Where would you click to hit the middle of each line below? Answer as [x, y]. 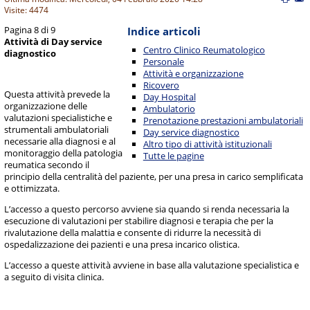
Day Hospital [169, 97]
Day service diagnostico [191, 132]
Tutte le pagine [173, 155]
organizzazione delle [46, 106]
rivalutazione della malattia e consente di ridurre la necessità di [133, 233]
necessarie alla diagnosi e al [60, 142]
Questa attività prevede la [57, 94]
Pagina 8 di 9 [30, 29]
